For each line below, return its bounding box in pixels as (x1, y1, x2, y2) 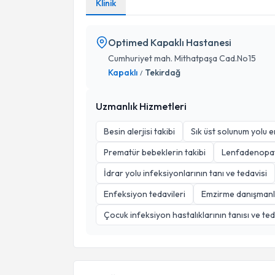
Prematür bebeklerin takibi (104, 147, 206, 158)
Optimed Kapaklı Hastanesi (108, 36, 231, 48)
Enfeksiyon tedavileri (104, 188, 185, 199)
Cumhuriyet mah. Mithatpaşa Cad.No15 (108, 53, 256, 64)
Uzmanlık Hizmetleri (96, 100, 187, 112)
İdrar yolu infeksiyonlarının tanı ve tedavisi (104, 168, 267, 179)
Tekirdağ (145, 67, 180, 78)
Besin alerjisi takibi (104, 126, 175, 137)
